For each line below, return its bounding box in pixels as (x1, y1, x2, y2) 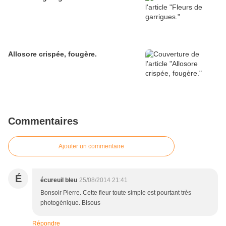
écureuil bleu (40, 177, 77, 184)
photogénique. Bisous (40, 199, 100, 207)
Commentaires (8, 116, 78, 127)
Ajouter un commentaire (59, 143, 124, 150)
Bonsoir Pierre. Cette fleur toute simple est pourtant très (40, 189, 191, 197)
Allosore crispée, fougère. (8, 50, 97, 59)
